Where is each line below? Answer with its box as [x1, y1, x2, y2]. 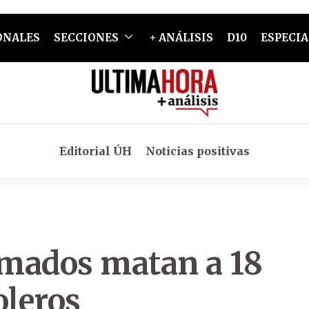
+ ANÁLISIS [149, 31, 213, 44]
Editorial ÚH [59, 144, 132, 158]
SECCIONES [53, 31, 119, 44]
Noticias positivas [146, 144, 250, 158]
